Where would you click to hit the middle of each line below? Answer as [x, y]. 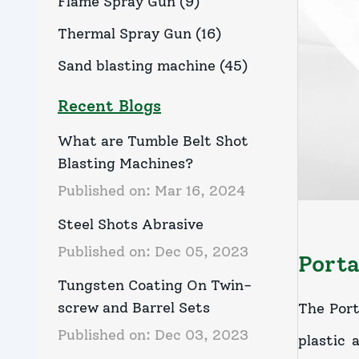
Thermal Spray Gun [125, 34]
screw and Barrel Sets [134, 308]
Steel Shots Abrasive [131, 225]
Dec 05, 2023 [202, 252]
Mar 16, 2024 [200, 191]
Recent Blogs [109, 106]
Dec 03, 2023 [202, 335]
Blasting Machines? [126, 164]
